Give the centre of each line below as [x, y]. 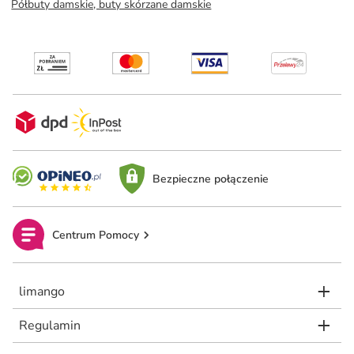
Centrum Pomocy [96, 235]
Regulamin [50, 326]
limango [42, 292]
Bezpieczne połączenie [210, 179]
